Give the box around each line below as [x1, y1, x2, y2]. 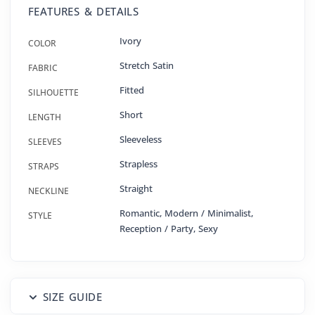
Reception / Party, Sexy [120, 222, 218, 236]
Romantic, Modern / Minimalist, [120, 207, 253, 220]
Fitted [120, 84, 144, 97]
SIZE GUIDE [43, 290, 102, 304]
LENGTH [28, 111, 61, 124]
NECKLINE [28, 185, 69, 198]
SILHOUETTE [28, 86, 79, 99]
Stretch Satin [120, 59, 174, 72]
